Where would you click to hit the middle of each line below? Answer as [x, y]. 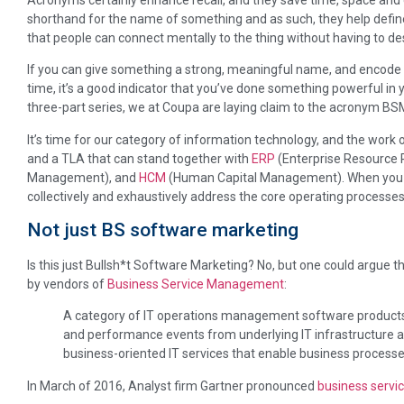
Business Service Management [196, 284]
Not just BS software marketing [163, 230]
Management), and [83, 177]
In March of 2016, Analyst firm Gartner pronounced [172, 386]
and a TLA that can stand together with [139, 158]
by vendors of [67, 284]
